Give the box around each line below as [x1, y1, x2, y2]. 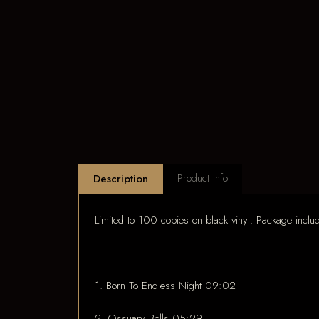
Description [93, 171, 148, 187]
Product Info [177, 170, 228, 186]
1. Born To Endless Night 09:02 [95, 277, 236, 293]
